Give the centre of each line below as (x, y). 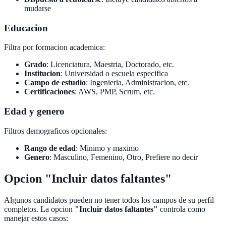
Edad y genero (34, 111)
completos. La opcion (39, 209)
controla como (182, 209)
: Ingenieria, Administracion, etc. (137, 83)
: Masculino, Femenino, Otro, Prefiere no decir (124, 157)
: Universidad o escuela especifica (114, 74)
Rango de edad (50, 148)
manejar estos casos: (36, 218)
